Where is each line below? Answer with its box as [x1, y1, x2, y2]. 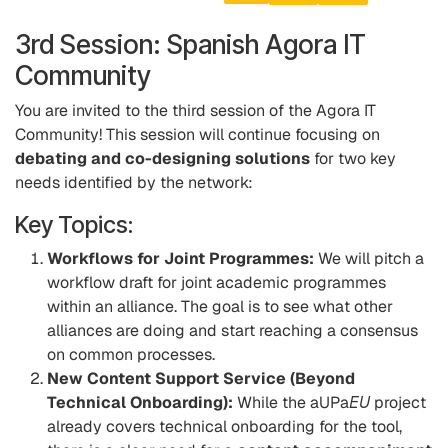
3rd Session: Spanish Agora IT [15, 28, 366, 60]
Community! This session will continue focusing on [15, 124, 380, 145]
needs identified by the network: [15, 172, 253, 193]
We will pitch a [314, 248, 424, 269]
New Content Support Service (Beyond [47, 368, 355, 389]
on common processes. [47, 344, 215, 365]
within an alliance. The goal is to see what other [47, 296, 393, 317]
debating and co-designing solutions [15, 148, 310, 169]
